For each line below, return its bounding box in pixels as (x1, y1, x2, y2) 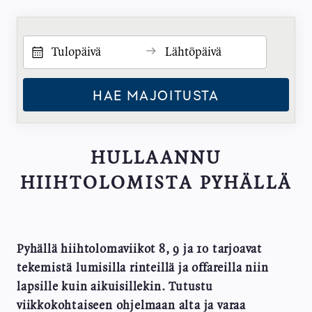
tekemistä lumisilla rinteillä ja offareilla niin (17, 261, 269, 274)
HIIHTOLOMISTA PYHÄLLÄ (19, 172, 292, 194)
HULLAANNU (90, 147, 222, 169)
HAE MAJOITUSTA (93, 86, 219, 103)
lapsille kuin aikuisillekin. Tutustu (17, 280, 213, 293)
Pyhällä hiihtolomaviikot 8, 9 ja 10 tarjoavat (17, 242, 262, 256)
